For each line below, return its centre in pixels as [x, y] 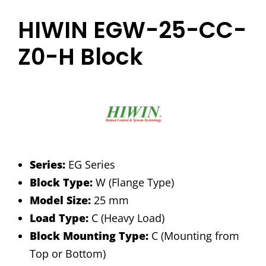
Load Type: [59, 218]
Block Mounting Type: [89, 236]
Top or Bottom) [68, 254]
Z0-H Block [80, 57]
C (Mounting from [194, 236]
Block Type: [61, 182]
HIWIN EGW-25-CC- [132, 30]
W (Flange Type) [133, 182]
